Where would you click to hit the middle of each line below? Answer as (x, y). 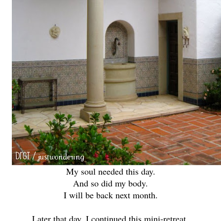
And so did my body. (110, 183)
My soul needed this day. (110, 171)
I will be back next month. (110, 195)
